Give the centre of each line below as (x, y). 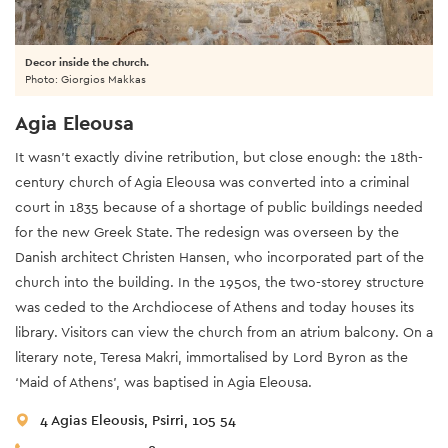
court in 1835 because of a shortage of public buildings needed (219, 206)
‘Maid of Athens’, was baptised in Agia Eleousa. (165, 381)
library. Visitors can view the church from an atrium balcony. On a (224, 331)
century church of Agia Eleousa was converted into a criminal (212, 181)
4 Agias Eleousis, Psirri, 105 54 (138, 419)
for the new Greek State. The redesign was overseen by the (207, 231)
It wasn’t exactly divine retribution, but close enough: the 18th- (219, 156)
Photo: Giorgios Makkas (85, 78)
